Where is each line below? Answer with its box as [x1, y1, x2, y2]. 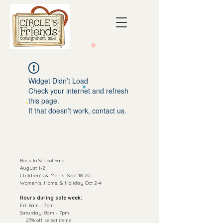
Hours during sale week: [20, 195, 82, 201]
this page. [28, 96, 59, 106]
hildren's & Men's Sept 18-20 [23, 172, 90, 179]
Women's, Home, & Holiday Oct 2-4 [20, 180, 102, 186]
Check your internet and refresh [28, 86, 128, 96]
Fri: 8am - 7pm [20, 202, 54, 209]
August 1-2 [20, 165, 45, 171]
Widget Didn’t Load [28, 76, 88, 86]
